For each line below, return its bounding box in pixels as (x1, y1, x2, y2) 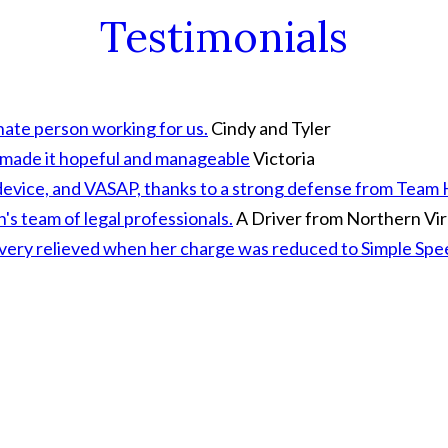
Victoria (253, 147, 315, 169)
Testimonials (100, 10, 348, 64)
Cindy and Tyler (211, 117, 331, 139)
